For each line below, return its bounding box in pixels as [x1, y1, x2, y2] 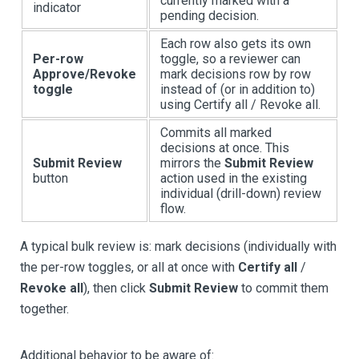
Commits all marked [160, 125, 272, 140]
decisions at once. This [160, 140, 289, 155]
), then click [83, 280, 149, 296]
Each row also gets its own [160, 36, 311, 51]
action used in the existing [160, 171, 307, 186]
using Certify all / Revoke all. [160, 97, 321, 112]
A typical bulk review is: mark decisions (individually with [20, 239, 337, 254]
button [33, 171, 68, 186]
